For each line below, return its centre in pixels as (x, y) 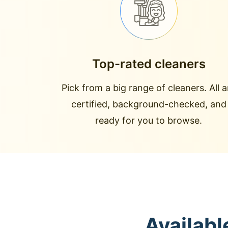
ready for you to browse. (149, 120)
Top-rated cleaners (149, 64)
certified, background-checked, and (149, 104)
